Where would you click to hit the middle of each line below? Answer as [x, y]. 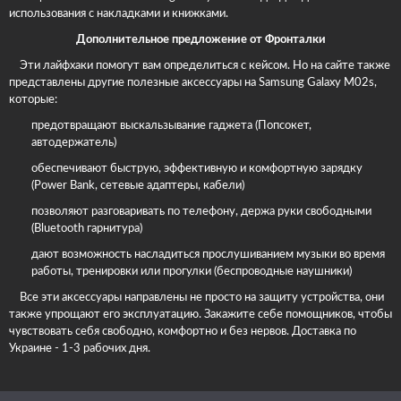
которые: [33, 99]
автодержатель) [74, 142]
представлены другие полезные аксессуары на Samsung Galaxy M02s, [193, 82]
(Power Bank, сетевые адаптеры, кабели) [138, 185]
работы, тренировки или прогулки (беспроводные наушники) [192, 271]
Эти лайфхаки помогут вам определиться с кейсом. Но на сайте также [200, 65]
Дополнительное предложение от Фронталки [200, 39]
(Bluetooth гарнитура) [87, 228]
